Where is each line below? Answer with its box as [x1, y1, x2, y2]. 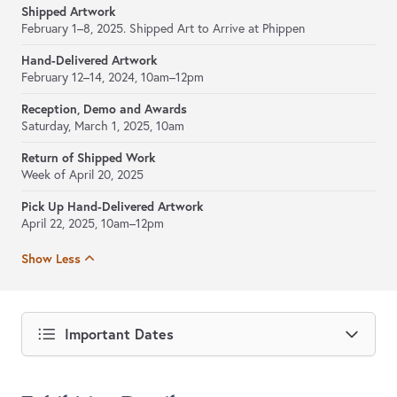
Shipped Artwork [21, 4, 115, 20]
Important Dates [65, 324, 174, 344]
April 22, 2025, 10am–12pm [21, 215, 164, 232]
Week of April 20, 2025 [21, 167, 144, 183]
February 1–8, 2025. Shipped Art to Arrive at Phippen [21, 20, 305, 37]
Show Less [21, 250, 81, 267]
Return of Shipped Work [21, 150, 155, 167]
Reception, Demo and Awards [21, 101, 187, 118]
